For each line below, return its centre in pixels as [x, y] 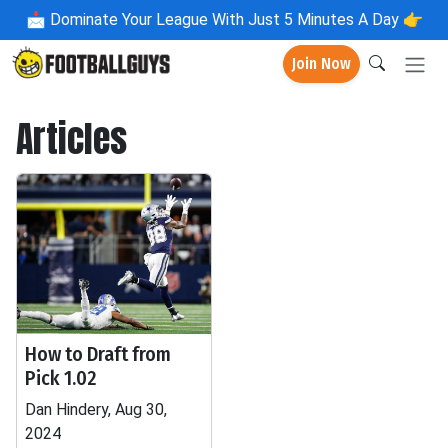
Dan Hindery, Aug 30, [96, 409]
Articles [71, 139]
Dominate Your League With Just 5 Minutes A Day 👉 [234, 19]
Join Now [321, 64]
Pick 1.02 [61, 378]
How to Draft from [98, 354]
